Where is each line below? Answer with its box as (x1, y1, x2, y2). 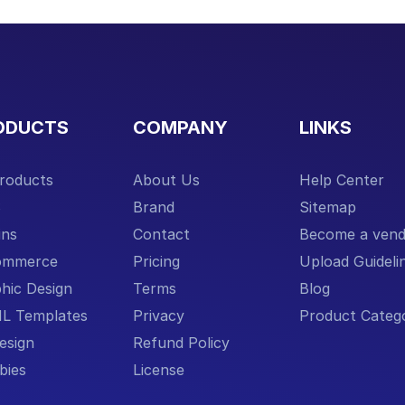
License (133, 360, 185, 379)
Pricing (133, 251, 181, 270)
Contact (133, 224, 191, 243)
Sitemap (298, 197, 356, 216)
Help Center (298, 170, 384, 189)
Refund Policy (133, 333, 231, 352)
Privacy (133, 306, 185, 325)
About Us (133, 170, 201, 189)
